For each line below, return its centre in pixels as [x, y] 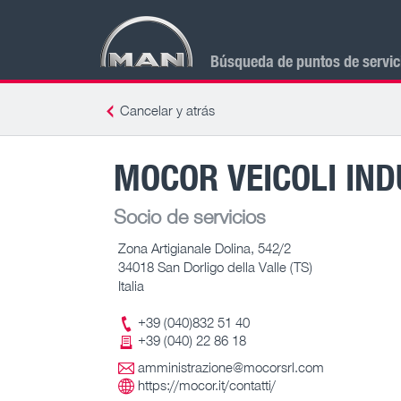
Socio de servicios [190, 216]
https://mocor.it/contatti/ [207, 385]
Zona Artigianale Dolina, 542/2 [205, 247]
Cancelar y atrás [167, 110]
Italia [131, 285]
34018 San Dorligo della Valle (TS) [215, 266]
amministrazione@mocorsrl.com [231, 367]
